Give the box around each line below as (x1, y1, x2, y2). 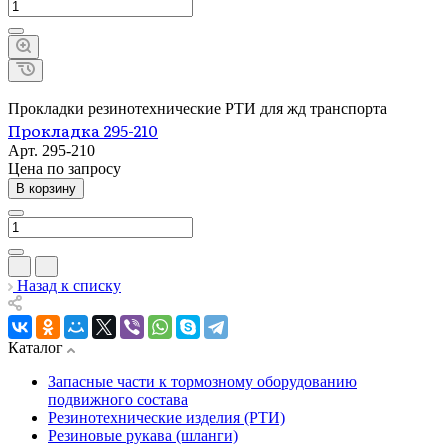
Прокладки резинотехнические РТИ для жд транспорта (8, 99, 387, 117)
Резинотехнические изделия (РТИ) (48, 408, 285, 426)
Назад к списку (17, 276, 121, 294)
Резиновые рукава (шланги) (48, 426, 238, 444)
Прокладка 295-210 (8, 117, 158, 142)
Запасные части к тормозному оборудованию (48, 372, 357, 390)
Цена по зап (8, 159, 90, 177)
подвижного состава (48, 390, 188, 408)
